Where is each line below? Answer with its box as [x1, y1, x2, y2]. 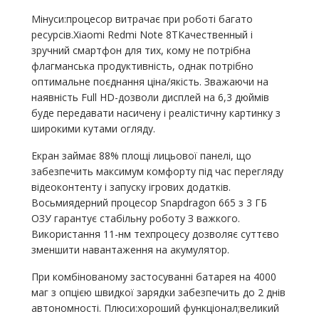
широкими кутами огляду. [31, 121, 155, 135]
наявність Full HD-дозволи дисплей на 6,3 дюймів [31, 90, 269, 104]
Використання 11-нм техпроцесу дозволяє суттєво [31, 226, 279, 241]
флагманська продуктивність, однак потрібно [31, 58, 253, 73]
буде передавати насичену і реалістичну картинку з [31, 105, 281, 120]
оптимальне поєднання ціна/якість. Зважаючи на [31, 74, 268, 88]
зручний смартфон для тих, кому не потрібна [31, 43, 251, 57]
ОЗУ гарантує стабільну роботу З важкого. [31, 211, 240, 225]
